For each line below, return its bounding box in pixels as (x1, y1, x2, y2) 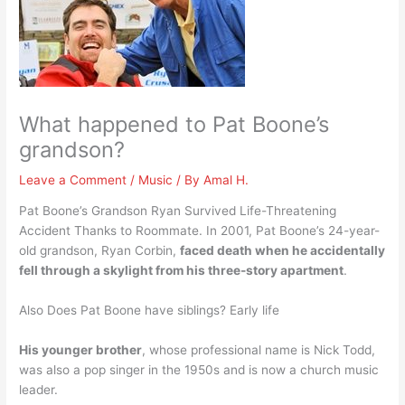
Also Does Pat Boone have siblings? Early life (19, 303, 280, 318)
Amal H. (203, 172, 250, 187)
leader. (19, 382, 59, 398)
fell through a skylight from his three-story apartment (19, 263, 344, 278)
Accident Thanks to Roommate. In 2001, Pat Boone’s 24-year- (19, 223, 381, 239)
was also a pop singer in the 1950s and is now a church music (19, 363, 380, 378)
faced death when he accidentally (180, 243, 386, 259)
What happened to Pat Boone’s (19, 110, 330, 137)
